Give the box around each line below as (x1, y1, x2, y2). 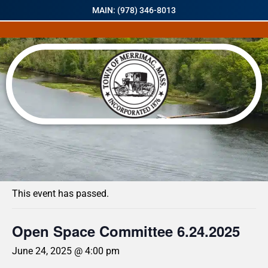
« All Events (12, 156, 66, 170)
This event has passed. (12, 188, 109, 199)
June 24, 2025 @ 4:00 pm (12, 245, 120, 257)
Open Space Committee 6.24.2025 (12, 221, 240, 241)
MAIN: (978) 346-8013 (92, 5, 176, 15)
